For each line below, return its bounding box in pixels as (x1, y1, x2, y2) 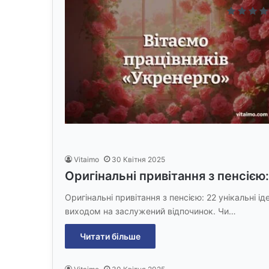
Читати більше (80, 231, 141, 241)
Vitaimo (74, 154, 99, 164)
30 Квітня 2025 (112, 154, 165, 164)
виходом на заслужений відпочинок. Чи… (65, 205, 236, 216)
